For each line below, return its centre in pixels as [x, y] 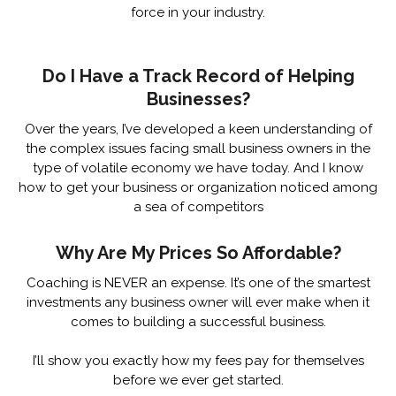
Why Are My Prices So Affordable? [198, 253]
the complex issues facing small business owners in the [198, 149]
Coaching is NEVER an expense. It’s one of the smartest [198, 283]
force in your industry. [198, 13]
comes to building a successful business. [198, 322]
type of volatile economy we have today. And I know [198, 168]
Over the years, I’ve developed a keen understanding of [198, 129]
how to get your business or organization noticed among [198, 188]
